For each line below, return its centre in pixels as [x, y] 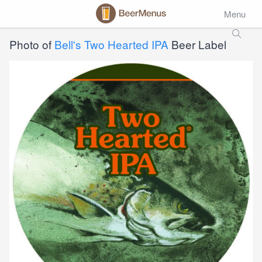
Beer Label [197, 44]
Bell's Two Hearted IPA [111, 44]
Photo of [32, 44]
